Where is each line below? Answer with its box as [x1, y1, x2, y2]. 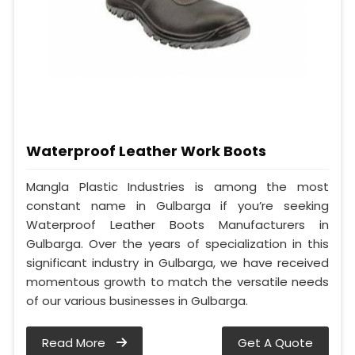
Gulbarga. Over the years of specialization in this [26, 235, 329, 253]
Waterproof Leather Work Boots [26, 141, 266, 162]
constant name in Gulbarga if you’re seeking [26, 197, 329, 215]
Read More [42, 334, 109, 352]
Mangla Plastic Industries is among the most [26, 178, 329, 196]
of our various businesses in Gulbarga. [26, 292, 248, 310]
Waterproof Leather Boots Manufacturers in [26, 216, 329, 234]
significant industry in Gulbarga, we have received [26, 254, 329, 272]
